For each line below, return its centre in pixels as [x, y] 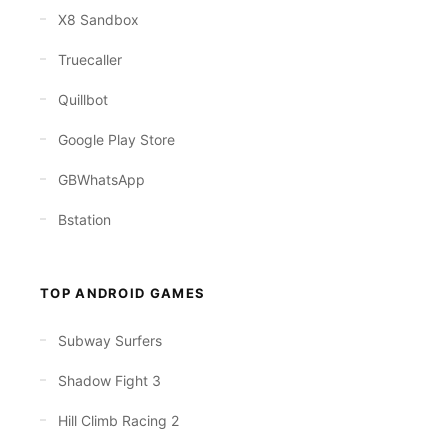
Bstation [84, 219]
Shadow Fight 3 [109, 380]
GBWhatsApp [101, 179]
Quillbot [83, 99]
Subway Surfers [110, 340]
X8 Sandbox [98, 19]
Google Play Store [116, 139]
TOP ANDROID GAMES [123, 293]
